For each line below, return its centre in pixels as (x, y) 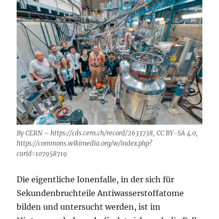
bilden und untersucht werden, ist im (89, 207)
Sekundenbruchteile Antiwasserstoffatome (100, 193)
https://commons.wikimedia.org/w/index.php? (85, 144)
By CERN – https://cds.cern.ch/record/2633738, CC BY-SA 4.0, (108, 133)
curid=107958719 (42, 154)
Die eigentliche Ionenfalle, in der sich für (96, 180)
